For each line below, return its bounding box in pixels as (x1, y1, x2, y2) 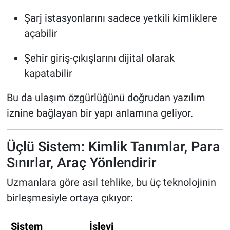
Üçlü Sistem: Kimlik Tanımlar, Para (6, 138, 220, 155)
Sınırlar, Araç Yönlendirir (6, 154, 157, 170)
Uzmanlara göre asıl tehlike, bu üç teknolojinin (6, 176, 216, 189)
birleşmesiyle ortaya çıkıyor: (6, 191, 133, 204)
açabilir (24, 27, 57, 40)
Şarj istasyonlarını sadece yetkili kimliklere (24, 11, 217, 24)
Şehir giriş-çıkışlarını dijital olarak (24, 51, 175, 64)
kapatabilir (24, 67, 72, 80)
